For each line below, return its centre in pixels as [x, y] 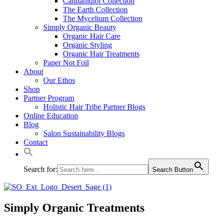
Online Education [51, 116]
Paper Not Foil [66, 63]
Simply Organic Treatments [74, 207]
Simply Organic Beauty [80, 27]
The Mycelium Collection [103, 18]
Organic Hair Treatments [101, 54]
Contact [36, 142]
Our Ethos [59, 80]
